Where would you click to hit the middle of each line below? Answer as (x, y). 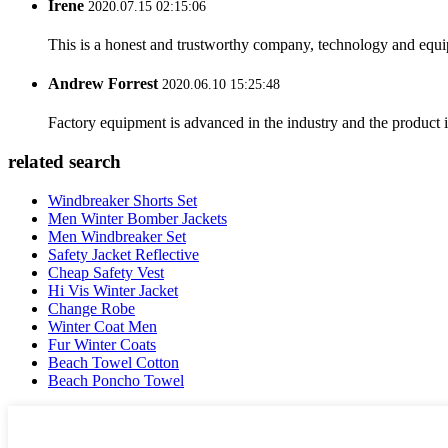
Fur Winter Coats (102, 344)
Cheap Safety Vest (106, 272)
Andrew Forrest (103, 84)
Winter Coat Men (102, 326)
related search (64, 162)
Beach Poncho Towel (116, 380)
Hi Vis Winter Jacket (113, 290)
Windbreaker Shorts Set (122, 200)
